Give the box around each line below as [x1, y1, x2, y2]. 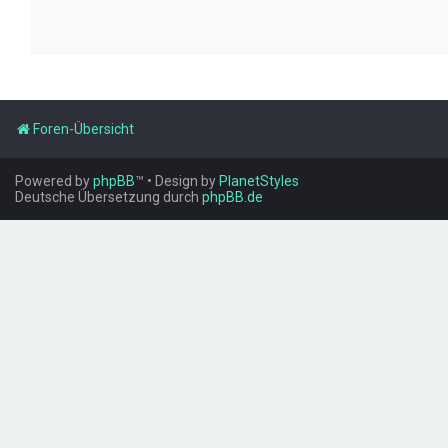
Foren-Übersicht [33, 121, 134, 137]
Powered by [15, 173, 93, 189]
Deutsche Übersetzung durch [15, 189, 202, 205]
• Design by [147, 173, 219, 189]
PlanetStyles [219, 173, 299, 189]
